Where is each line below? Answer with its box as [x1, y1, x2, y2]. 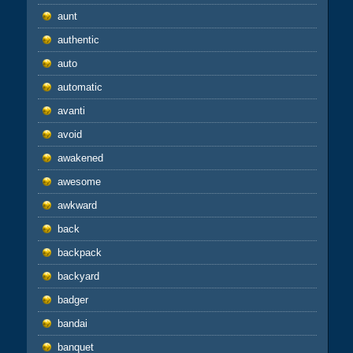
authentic [57, 34, 99, 46]
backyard [57, 270, 99, 283]
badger [57, 294, 88, 307]
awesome [57, 176, 101, 188]
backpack [57, 247, 102, 259]
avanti [57, 105, 85, 117]
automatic [57, 81, 102, 94]
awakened [57, 152, 103, 165]
